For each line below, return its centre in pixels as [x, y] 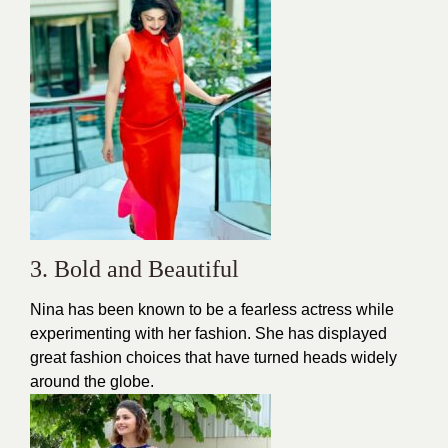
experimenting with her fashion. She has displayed [208, 333]
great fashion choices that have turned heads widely [213, 357]
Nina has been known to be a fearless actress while [212, 309]
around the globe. [92, 381]
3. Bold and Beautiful [134, 268]
